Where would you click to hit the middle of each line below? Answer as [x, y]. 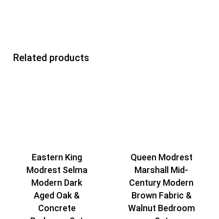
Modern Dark [57, 183]
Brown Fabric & [161, 195]
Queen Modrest [161, 157]
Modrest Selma [57, 170]
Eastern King [57, 157]
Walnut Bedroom [161, 208]
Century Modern [162, 182]
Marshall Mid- [162, 170]
